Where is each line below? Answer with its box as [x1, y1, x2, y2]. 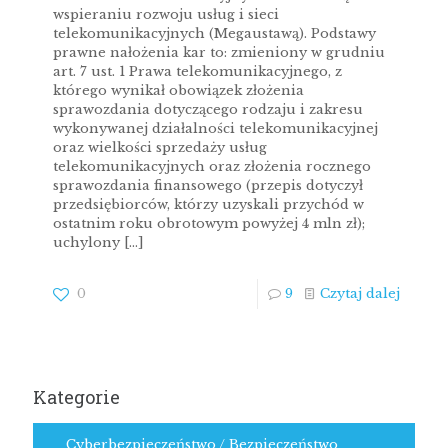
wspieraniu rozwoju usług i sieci [53, 6, 279, 23]
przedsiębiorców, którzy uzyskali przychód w [53, 196, 364, 213]
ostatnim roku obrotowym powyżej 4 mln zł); [53, 215, 365, 232]
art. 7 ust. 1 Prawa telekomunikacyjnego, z [53, 63, 342, 80]
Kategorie [33, 385, 120, 409]
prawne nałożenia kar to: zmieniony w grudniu [53, 44, 385, 61]
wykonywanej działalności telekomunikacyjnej [53, 120, 378, 137]
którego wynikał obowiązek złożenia [53, 82, 304, 99]
